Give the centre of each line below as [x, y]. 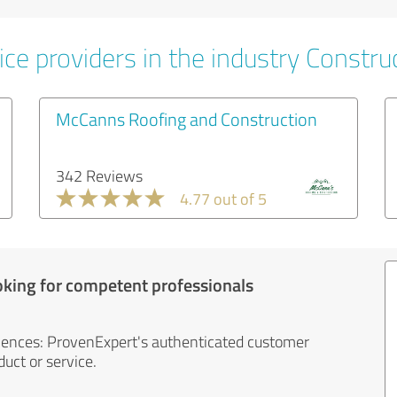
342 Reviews [99, 175]
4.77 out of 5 [223, 198]
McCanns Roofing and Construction [187, 119]
